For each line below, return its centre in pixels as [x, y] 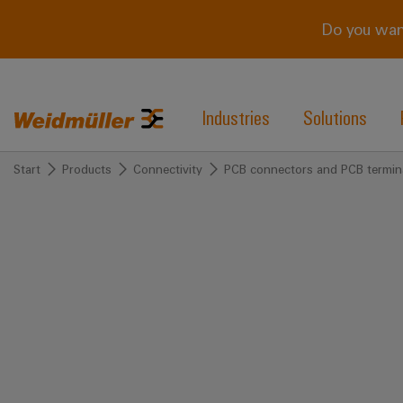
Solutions [335, 116]
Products [87, 169]
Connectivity [168, 169]
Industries [236, 116]
